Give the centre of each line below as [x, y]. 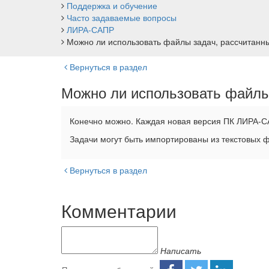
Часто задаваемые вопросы [122, 18]
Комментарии [119, 211]
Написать [181, 251]
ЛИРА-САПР [90, 30]
